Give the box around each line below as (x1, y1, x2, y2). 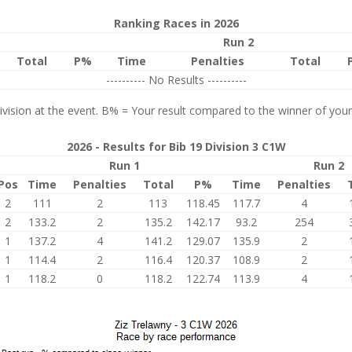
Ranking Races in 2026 (113, 16, 239, 31)
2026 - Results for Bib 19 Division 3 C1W (66, 139, 286, 154)
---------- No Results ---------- (105, 72, 247, 87)
